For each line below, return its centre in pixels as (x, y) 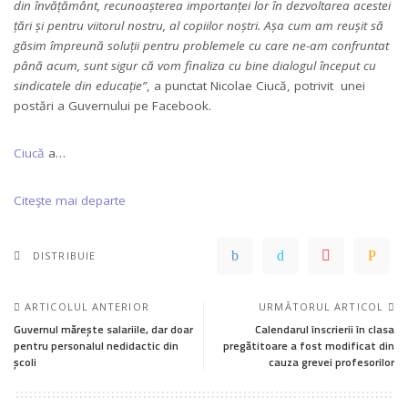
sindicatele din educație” (80, 85)
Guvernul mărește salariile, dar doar (103, 329)
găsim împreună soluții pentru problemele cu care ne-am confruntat (201, 45)
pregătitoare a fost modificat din (309, 345)
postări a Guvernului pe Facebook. (112, 105)
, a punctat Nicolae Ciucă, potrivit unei (256, 85)
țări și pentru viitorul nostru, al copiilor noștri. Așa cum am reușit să (199, 25)
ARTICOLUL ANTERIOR (87, 306)
